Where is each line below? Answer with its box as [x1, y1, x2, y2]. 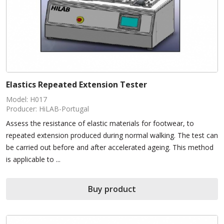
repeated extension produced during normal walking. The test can [6, 130, 218, 140]
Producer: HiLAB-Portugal [6, 104, 89, 114]
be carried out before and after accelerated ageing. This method [6, 142, 213, 152]
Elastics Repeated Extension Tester [6, 79, 147, 90]
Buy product [88, 183, 136, 195]
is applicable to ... [6, 154, 60, 164]
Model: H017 [6, 94, 47, 104]
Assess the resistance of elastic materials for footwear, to [6, 118, 194, 128]
